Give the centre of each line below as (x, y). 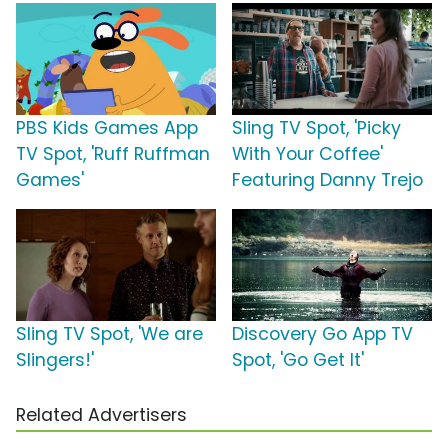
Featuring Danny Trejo (327, 180)
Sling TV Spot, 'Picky (316, 128)
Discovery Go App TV (322, 334)
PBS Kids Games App (107, 128)
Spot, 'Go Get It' (298, 360)
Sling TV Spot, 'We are (109, 334)
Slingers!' (55, 360)
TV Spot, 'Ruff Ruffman (113, 154)
